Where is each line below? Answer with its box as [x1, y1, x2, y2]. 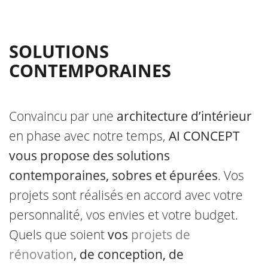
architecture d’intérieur [117, 108, 252, 124]
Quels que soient [9, 226, 108, 243]
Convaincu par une [9, 108, 117, 124]
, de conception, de [74, 246, 184, 263]
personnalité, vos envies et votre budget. [9, 206, 238, 223]
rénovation [9, 246, 74, 263]
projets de [131, 226, 190, 243]
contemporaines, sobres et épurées [9, 167, 218, 184]
